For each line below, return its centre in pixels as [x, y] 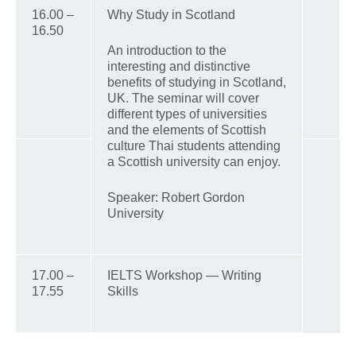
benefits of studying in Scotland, [197, 82]
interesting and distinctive [179, 66]
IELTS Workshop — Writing [184, 275]
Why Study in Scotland [171, 14]
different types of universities [187, 114]
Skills [123, 291]
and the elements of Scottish [187, 130]
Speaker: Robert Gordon [176, 197]
